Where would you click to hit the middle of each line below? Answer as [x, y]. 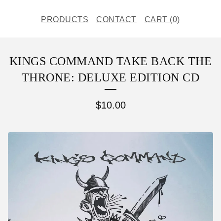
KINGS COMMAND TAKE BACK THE [110, 61]
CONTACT [116, 19]
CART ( [158, 19]
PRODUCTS [65, 19]
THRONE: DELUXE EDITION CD [110, 77]
